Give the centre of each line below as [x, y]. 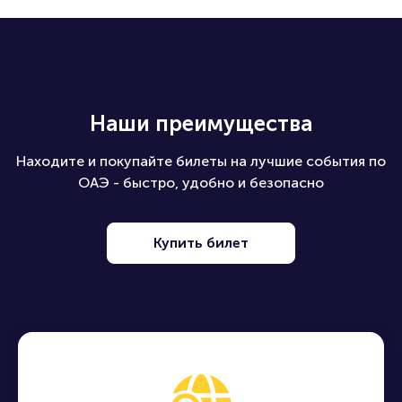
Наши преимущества [201, 123]
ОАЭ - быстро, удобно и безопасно [201, 182]
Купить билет [201, 242]
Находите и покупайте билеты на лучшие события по [201, 161]
